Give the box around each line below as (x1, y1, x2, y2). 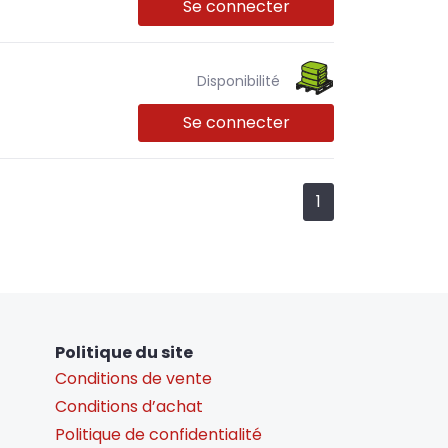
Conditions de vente (55, 366, 212, 390)
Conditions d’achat (55, 394, 203, 418)
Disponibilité (196, 70, 280, 91)
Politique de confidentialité (55, 422, 262, 446)
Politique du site (55, 340, 193, 364)
